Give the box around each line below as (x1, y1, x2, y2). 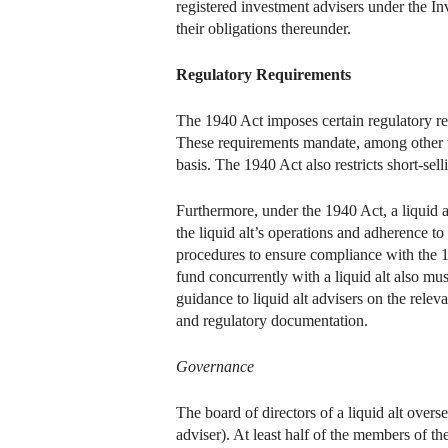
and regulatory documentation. (176, 312, 368, 330)
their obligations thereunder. (176, 20, 351, 38)
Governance (176, 358, 254, 376)
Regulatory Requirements (176, 66, 351, 84)
